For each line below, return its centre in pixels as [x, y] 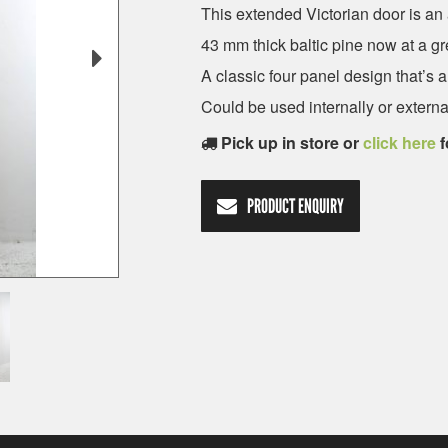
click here [400, 142]
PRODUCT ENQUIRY [296, 205]
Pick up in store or [292, 142]
